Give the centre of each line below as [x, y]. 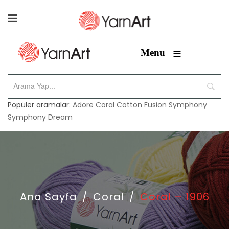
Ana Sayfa [48, 197]
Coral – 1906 [175, 197]
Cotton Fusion [142, 105]
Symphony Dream [40, 117]
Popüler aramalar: [40, 105]
